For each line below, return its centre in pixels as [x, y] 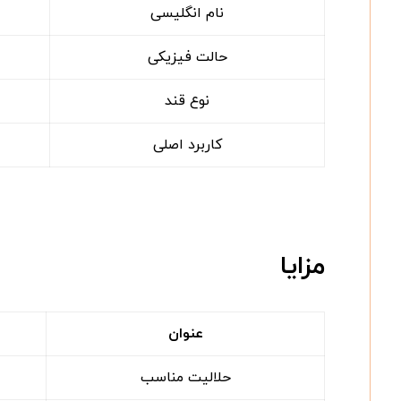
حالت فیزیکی [187, 57]
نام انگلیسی [188, 13]
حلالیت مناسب [185, 377]
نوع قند [188, 101]
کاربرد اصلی [187, 145]
